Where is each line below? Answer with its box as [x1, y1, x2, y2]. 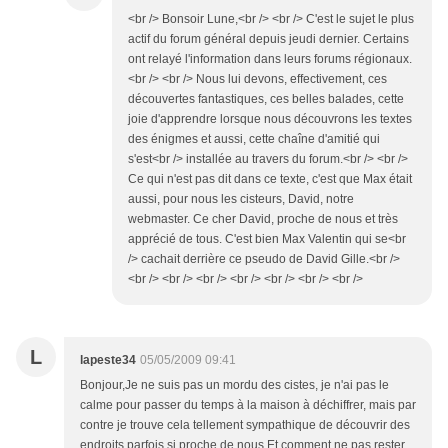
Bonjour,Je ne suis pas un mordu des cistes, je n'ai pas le [80, 378, 389, 393]
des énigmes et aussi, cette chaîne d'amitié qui [128, 132, 380, 147]
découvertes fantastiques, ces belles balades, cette [128, 92, 404, 107]
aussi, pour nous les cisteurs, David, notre [128, 192, 354, 207]
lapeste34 [80, 353, 136, 368]
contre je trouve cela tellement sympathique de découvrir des [80, 418, 410, 433]
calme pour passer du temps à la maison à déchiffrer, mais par [80, 398, 416, 413]
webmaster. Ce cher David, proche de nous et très [128, 212, 398, 227]
